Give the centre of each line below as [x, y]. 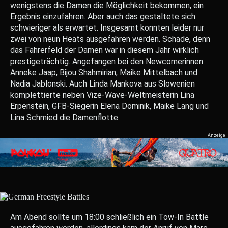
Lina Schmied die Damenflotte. [65, 117]
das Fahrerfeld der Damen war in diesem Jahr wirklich [105, 50]
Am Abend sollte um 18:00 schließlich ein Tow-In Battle [109, 217]
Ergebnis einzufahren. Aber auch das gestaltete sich [103, 17]
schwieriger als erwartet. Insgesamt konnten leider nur [107, 28]
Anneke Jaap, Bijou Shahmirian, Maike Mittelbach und [104, 73]
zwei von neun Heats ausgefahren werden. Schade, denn [110, 39]
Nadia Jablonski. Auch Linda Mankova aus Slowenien [103, 84]
